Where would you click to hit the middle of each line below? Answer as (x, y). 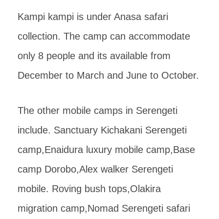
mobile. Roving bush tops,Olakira (89, 188)
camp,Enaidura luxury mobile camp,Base (106, 149)
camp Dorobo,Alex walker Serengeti (95, 169)
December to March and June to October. (108, 75)
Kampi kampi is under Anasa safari (93, 16)
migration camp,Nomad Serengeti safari (104, 208)
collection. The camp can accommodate (104, 36)
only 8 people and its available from (94, 55)
